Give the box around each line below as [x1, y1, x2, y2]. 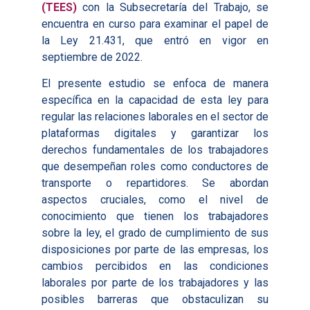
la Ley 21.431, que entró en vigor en [42, 33, 268, 47]
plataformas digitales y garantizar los [42, 126, 268, 140]
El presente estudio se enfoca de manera [42, 76, 268, 90]
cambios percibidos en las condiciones [42, 259, 268, 273]
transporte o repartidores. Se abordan [42, 176, 268, 190]
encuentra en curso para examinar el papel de [42, 17, 268, 30]
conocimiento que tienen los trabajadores [42, 209, 268, 223]
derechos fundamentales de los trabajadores [42, 143, 268, 156]
